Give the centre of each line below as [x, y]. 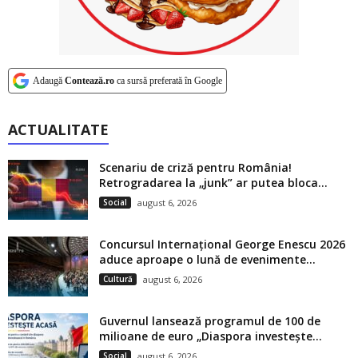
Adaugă [49, 81]
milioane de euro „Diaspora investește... [211, 336]
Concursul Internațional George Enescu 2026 [222, 245]
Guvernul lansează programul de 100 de [210, 321]
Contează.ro [89, 81]
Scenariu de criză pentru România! [195, 168]
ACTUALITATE [58, 130]
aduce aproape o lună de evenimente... [207, 260]
